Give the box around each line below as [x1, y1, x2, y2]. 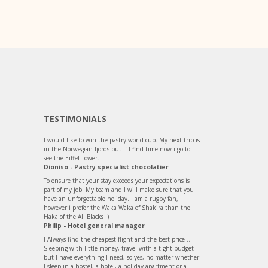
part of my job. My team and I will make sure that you [44, 185, 194, 194]
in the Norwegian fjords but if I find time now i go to [44, 144, 190, 153]
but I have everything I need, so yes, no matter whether [44, 252, 199, 261]
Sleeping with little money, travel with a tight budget [44, 243, 194, 252]
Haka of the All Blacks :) [44, 212, 109, 221]
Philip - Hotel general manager [44, 221, 145, 230]
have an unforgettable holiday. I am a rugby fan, [44, 194, 178, 203]
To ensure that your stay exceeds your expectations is [44, 176, 190, 185]
